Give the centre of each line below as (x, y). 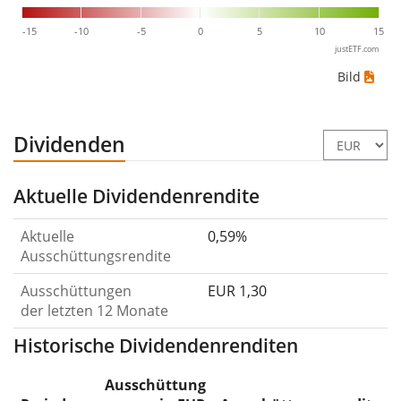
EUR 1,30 (237, 291)
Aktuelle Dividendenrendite (137, 196)
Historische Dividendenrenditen (156, 346)
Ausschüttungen (76, 291)
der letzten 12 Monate (94, 311)
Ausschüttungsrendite (96, 256)
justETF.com (356, 49)
